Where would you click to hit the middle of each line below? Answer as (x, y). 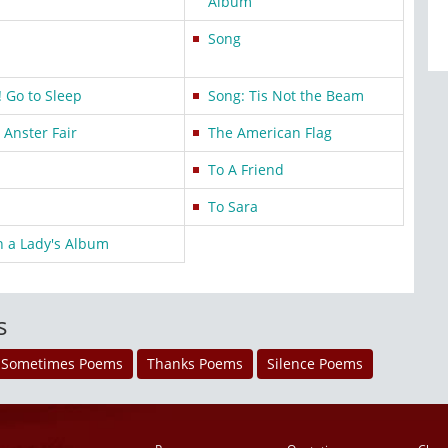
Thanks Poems (195, 363)
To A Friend (246, 169)
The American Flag (270, 132)
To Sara (233, 206)
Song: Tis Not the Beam (286, 95)
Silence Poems (315, 363)
